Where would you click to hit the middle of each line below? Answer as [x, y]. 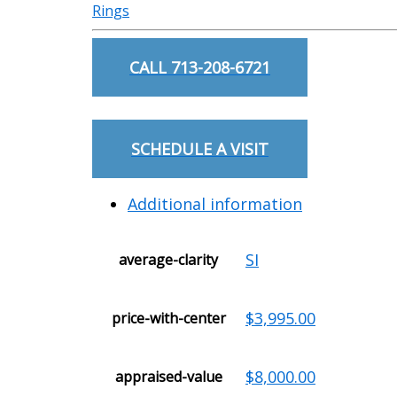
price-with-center [168, 319]
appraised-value [168, 377]
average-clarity [168, 260]
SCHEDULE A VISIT [200, 149]
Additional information [215, 204]
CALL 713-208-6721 [200, 68]
